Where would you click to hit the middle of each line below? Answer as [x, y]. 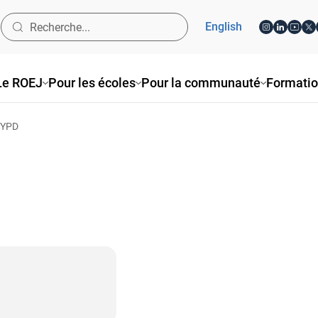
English [224, 27]
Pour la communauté [201, 83]
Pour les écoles [92, 83]
